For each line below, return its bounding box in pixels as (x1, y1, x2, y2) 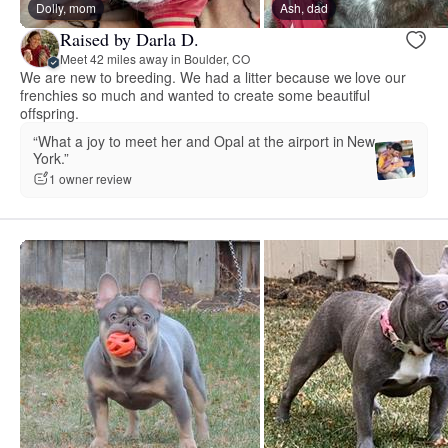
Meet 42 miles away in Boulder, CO (60, 50, 250, 68)
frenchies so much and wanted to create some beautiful (20, 84, 371, 105)
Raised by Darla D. (60, 27, 199, 52)
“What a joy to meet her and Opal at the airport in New (33, 130, 376, 151)
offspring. (20, 102, 79, 123)
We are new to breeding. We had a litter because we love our (20, 66, 407, 87)
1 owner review (49, 170, 132, 188)
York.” (33, 147, 69, 168)
